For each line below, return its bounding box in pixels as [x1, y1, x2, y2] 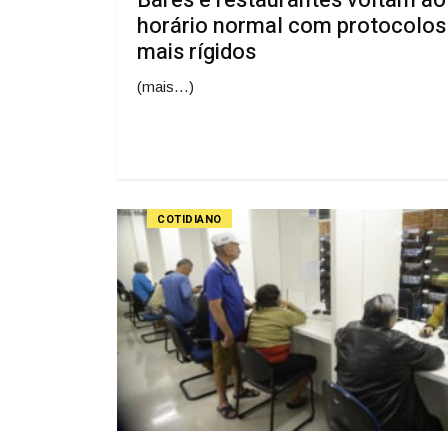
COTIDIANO [157, 210, 222, 228]
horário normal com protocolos [137, 9, 446, 42]
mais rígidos [137, 35, 256, 68]
